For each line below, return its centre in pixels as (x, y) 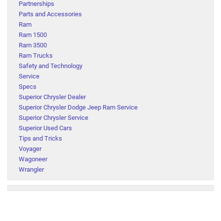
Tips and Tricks (40, 138)
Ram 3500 (33, 45)
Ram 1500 (33, 35)
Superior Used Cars (45, 128)
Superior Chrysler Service (54, 117)
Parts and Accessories (50, 14)
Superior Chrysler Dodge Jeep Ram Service (78, 107)
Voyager (30, 148)
